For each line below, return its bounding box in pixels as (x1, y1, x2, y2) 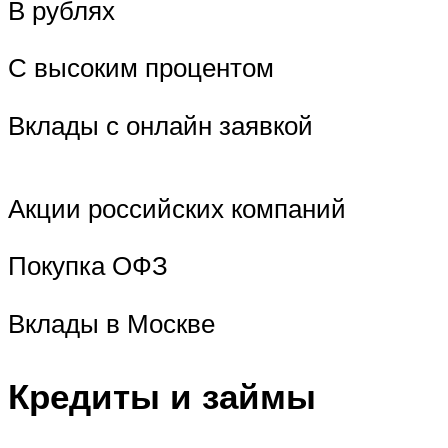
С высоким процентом (8, 51, 274, 84)
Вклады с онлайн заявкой (8, 108, 313, 141)
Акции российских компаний (8, 191, 346, 224)
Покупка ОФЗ (8, 249, 168, 282)
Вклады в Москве (8, 307, 215, 340)
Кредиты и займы (8, 374, 316, 419)
